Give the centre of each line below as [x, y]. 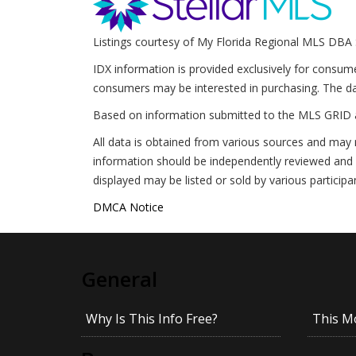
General [119, 279]
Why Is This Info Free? [151, 319]
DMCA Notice [128, 207]
